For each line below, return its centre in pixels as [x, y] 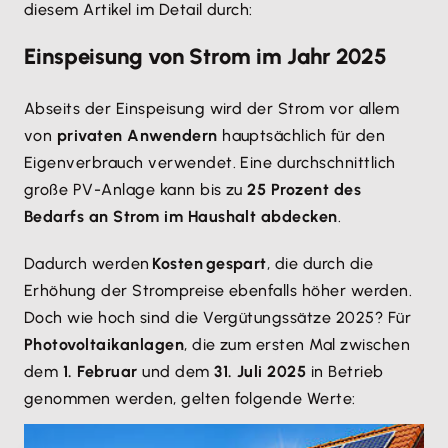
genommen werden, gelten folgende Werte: [194, 398]
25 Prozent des [304, 189]
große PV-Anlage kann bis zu [136, 189]
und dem [176, 371]
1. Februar [98, 371]
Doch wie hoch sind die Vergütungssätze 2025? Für [218, 317]
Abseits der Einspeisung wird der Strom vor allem [212, 108]
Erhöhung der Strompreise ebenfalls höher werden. [218, 290]
